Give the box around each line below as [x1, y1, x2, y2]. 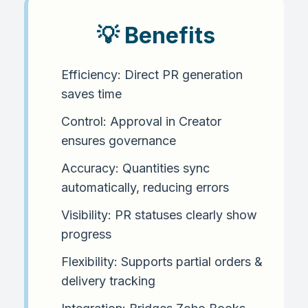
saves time [61, 86, 122, 101]
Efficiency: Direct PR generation [61, 67, 243, 82]
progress [61, 226, 111, 241]
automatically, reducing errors [61, 179, 229, 195]
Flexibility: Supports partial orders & [61, 254, 263, 269]
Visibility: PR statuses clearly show [61, 207, 257, 222]
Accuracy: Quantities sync [61, 160, 210, 175]
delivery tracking [61, 273, 155, 288]
